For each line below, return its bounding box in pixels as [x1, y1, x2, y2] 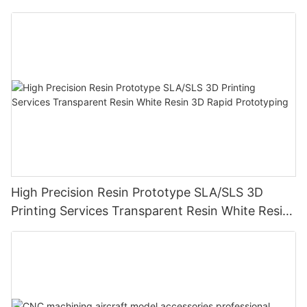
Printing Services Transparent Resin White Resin [11, 204, 290, 219]
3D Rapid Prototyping [11, 222, 136, 237]
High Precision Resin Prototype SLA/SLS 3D [11, 185, 263, 200]
